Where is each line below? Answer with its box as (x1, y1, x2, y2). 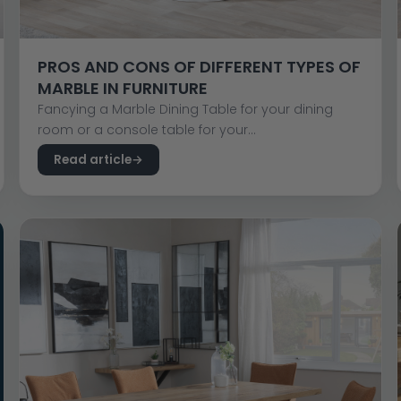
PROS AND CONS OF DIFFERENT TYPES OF (37, 55, 361, 79)
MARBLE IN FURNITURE (37, 77, 208, 100)
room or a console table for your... (37, 121, 256, 140)
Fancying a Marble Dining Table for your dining (37, 100, 333, 119)
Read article (53, 151, 132, 169)
